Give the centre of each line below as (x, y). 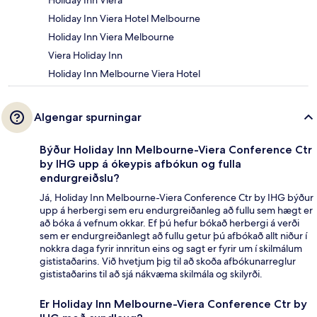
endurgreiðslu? (80, 178)
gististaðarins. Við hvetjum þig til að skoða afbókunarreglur (168, 261)
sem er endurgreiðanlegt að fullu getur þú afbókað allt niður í (173, 236)
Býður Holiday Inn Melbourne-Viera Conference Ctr (176, 150)
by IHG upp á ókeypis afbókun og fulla (140, 164)
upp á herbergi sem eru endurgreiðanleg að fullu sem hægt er (176, 211)
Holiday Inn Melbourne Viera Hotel (124, 74)
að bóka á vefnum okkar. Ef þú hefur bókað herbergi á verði (169, 223)
